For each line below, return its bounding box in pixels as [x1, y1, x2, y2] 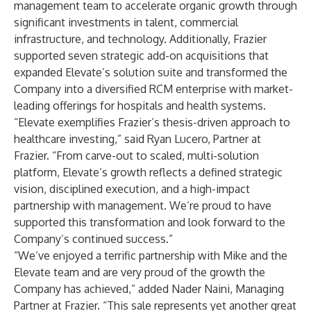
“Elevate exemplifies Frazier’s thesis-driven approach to [14, 115, 290, 129]
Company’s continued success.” [14, 232, 173, 246]
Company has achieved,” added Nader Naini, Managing [14, 282, 284, 296]
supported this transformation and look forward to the [14, 215, 285, 229]
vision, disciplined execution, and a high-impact [14, 182, 250, 196]
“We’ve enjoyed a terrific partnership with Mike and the [14, 249, 287, 262]
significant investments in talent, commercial [14, 15, 238, 29]
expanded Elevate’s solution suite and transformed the [14, 65, 287, 79]
